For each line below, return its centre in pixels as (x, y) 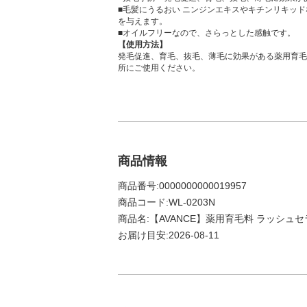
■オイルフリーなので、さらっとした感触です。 (207, 33)
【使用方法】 (143, 45)
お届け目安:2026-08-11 (169, 235)
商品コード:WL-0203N (167, 202)
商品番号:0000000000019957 (182, 186)
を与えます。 (143, 21)
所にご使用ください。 (159, 68)
